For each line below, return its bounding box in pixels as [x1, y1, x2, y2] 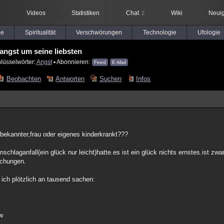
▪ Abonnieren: [51, 58, 91, 65]
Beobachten [6, 75, 41, 82]
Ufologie [197, 29, 220, 36]
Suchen [99, 75, 121, 82]
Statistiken [71, 9, 99, 16]
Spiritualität [24, 29, 55, 36]
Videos [26, 9, 45, 16]
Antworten [55, 75, 85, 82]
